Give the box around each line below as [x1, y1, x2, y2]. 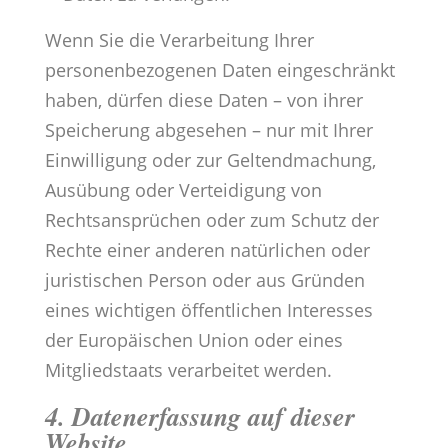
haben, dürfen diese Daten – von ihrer [44, 88, 363, 113]
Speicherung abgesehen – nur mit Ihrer [44, 118, 373, 143]
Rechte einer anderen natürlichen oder [44, 238, 370, 263]
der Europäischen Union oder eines [44, 328, 343, 353]
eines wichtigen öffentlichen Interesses [44, 298, 373, 323]
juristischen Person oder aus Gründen [44, 268, 365, 293]
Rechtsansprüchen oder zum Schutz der [44, 208, 379, 233]
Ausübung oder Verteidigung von [44, 178, 322, 203]
